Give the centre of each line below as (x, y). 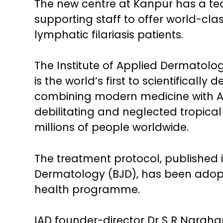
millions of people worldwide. (111, 127)
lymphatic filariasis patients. (109, 34)
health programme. (87, 189)
